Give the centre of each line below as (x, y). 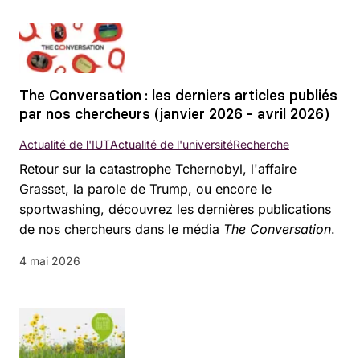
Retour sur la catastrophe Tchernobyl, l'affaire (158, 169)
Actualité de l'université (172, 145)
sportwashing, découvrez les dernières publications (175, 209)
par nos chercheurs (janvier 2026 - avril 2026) (174, 114)
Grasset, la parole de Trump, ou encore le (145, 189)
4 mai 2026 (50, 261)
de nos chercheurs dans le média (121, 229)
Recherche (261, 145)
